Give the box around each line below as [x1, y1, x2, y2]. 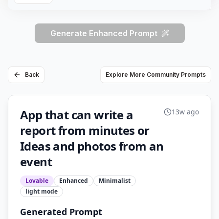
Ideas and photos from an [20, 138, 164, 154]
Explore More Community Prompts [106, 71, 206, 78]
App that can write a [20, 107, 133, 123]
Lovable [25, 176, 48, 185]
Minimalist [99, 176, 131, 185]
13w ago [172, 107, 199, 116]
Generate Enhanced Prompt [50, 28, 157, 38]
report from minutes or [20, 122, 150, 138]
